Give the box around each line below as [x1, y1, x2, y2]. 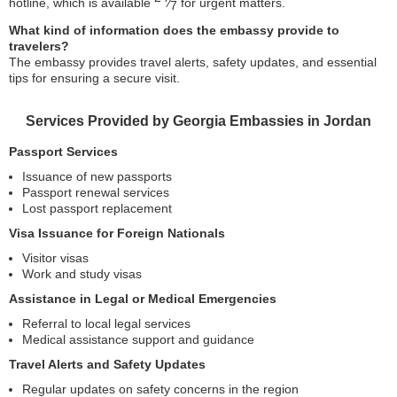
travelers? [9, 39, 69, 54]
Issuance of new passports [22, 169, 172, 184]
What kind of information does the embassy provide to [9, 23, 339, 38]
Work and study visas [22, 267, 142, 282]
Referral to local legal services [22, 316, 191, 331]
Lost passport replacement [22, 201, 172, 216]
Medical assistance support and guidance [22, 332, 254, 347]
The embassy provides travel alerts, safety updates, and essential [9, 55, 377, 70]
